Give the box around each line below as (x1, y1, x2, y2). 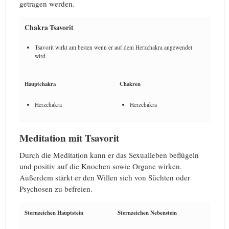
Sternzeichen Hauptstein (25, 208, 83, 217)
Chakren (120, 79, 141, 88)
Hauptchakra (25, 79, 56, 88)
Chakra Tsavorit (25, 22, 74, 33)
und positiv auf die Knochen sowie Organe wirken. (19, 161, 182, 171)
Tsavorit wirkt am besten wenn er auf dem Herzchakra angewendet (35, 43, 192, 51)
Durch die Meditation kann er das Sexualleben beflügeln (19, 149, 199, 160)
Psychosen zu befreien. (19, 183, 93, 194)
